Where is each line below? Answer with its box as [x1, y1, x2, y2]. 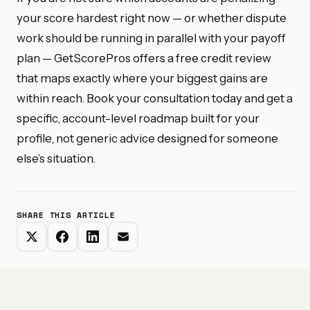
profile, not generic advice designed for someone [17, 131, 278, 145]
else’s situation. [17, 151, 95, 165]
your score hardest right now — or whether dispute [17, 10, 286, 25]
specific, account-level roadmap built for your [17, 111, 259, 125]
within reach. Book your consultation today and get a [17, 91, 293, 105]
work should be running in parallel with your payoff [17, 30, 286, 45]
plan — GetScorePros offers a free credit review [17, 51, 271, 65]
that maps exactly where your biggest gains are [17, 71, 268, 85]
